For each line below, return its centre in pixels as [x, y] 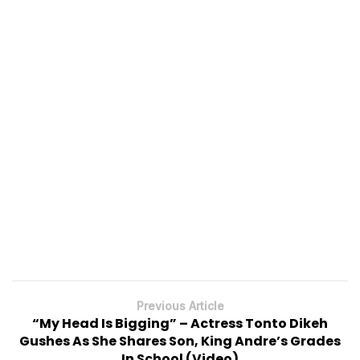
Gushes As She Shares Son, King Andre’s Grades [180, 341]
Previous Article [180, 305]
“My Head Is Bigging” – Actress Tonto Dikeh [180, 323]
